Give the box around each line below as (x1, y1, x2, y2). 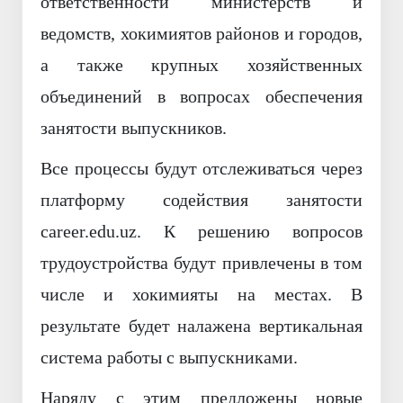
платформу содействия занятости (40, 190, 363, 210)
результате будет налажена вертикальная (40, 316, 363, 336)
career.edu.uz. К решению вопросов (40, 221, 363, 242)
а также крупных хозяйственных (40, 55, 363, 76)
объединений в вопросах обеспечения (40, 86, 363, 107)
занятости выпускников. (40, 118, 227, 139)
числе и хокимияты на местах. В (40, 284, 363, 305)
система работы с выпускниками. (40, 347, 298, 368)
